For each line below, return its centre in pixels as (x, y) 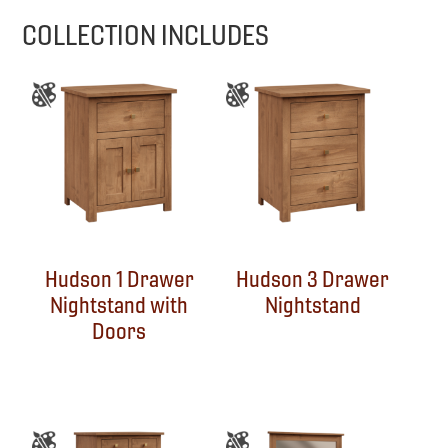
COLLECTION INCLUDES (146, 36)
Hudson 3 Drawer (313, 279)
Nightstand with (119, 305)
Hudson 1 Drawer (119, 279)
